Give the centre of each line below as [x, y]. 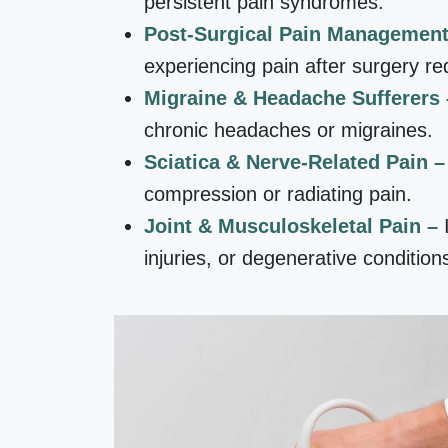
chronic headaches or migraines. [288, 129]
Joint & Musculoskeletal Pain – [294, 225]
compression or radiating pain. [278, 193]
